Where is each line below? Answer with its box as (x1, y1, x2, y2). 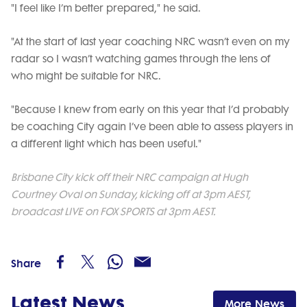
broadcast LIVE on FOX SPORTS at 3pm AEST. (11, 206, 215, 219)
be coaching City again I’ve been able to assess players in (11, 121, 293, 134)
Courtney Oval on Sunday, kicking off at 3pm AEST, (11, 188, 250, 201)
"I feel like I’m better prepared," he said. (11, 2, 201, 15)
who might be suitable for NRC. (11, 70, 161, 83)
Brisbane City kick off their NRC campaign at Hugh (11, 171, 248, 184)
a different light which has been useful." (11, 138, 201, 151)
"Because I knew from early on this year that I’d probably (11, 103, 289, 116)
